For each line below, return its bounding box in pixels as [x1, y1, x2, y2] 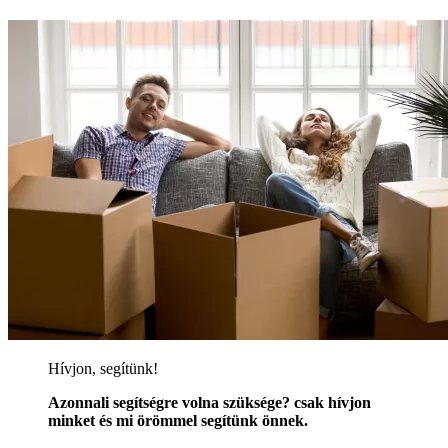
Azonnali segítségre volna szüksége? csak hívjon [48, 393, 371, 411]
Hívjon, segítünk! [48, 359, 158, 377]
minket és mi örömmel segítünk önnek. [48, 411, 308, 429]
